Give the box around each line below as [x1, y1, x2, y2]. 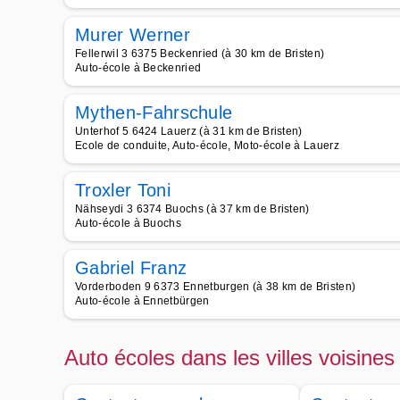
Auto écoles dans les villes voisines [64, 346, 395, 370]
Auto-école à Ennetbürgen [75, 295, 210, 307]
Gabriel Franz [75, 258, 187, 278]
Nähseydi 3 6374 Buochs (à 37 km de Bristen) [75, 203, 310, 215]
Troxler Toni [75, 180, 171, 200]
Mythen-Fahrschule [75, 103, 233, 122]
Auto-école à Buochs [75, 217, 182, 229]
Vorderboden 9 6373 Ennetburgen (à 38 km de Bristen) [75, 280, 356, 293]
